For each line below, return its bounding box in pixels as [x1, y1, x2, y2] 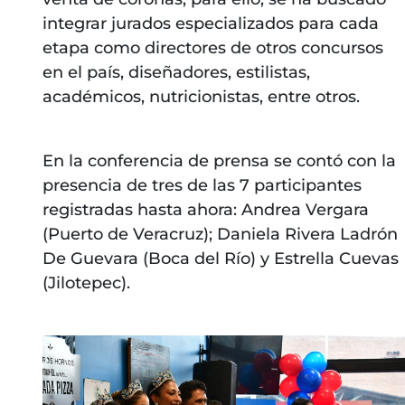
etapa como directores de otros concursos [42, 38, 383, 59]
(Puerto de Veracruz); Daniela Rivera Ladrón [42, 224, 398, 245]
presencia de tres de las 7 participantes [42, 175, 362, 196]
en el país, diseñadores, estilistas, [42, 62, 310, 83]
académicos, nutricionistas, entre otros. [42, 87, 360, 108]
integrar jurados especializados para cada [42, 14, 379, 34]
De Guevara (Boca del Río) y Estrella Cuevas [42, 249, 399, 269]
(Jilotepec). [42, 273, 130, 294]
